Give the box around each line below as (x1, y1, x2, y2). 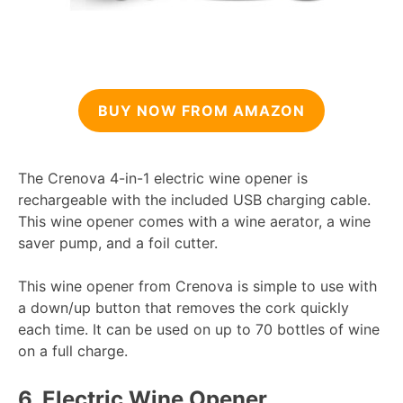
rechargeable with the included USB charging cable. (18, 191, 371, 210)
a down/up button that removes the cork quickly (18, 299, 349, 318)
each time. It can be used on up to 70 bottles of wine (18, 320, 380, 339)
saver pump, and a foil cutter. (18, 234, 218, 253)
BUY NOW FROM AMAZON (98, 102, 305, 121)
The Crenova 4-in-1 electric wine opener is (18, 169, 308, 188)
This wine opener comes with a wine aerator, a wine (18, 212, 371, 231)
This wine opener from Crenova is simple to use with (18, 277, 377, 296)
